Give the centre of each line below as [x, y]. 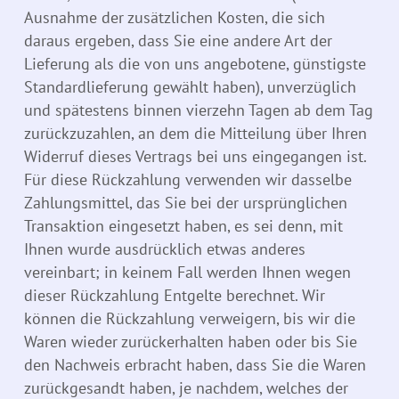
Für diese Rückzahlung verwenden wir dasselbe [188, 180]
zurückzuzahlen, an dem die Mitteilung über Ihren [195, 134]
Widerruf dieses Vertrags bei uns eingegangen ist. [195, 157]
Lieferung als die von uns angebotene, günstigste [195, 64]
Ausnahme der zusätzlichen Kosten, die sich [175, 18]
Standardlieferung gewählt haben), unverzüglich [190, 87]
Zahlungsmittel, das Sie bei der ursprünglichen [186, 203]
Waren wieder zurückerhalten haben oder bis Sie [191, 342]
